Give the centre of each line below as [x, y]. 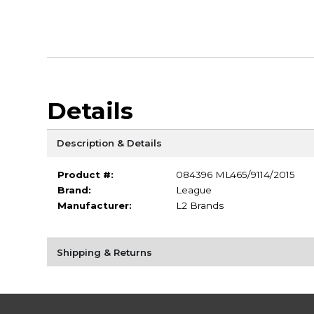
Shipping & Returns [104, 252]
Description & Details [109, 143]
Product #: [85, 174]
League [193, 190]
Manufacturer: [94, 205]
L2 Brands [199, 205]
